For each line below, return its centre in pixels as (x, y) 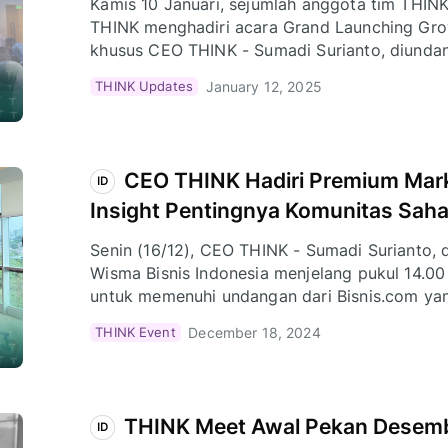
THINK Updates (144, 86)
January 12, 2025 (263, 86)
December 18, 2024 (254, 332)
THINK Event (135, 332)
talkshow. (126, 72)
